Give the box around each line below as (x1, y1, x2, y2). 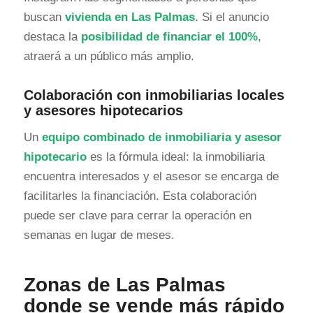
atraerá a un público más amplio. (23, 49, 194, 63)
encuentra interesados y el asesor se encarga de (23, 170, 279, 184)
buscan (23, 10, 65, 24)
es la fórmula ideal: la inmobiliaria (86, 150, 265, 164)
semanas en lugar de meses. (23, 228, 175, 242)
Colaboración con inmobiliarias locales (23, 87, 284, 103)
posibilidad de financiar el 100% (80, 29, 258, 43)
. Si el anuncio (194, 10, 269, 24)
